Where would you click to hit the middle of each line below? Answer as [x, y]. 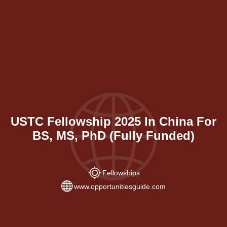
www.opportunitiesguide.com [120, 187]
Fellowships [121, 173]
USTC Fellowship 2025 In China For [113, 121]
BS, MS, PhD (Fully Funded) [113, 135]
